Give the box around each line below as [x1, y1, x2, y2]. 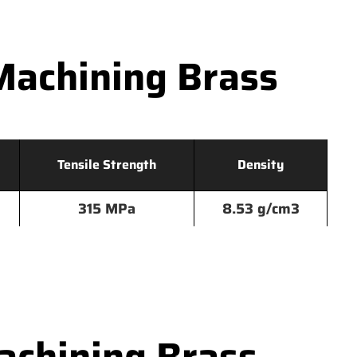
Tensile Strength [57, 155, 156, 175]
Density [237, 155, 284, 175]
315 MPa [78, 198, 135, 220]
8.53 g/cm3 [222, 198, 300, 220]
